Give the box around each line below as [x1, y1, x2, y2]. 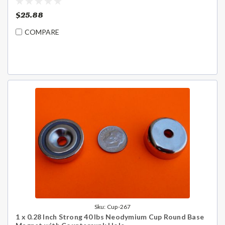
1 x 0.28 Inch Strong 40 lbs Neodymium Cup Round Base [16, 212, 204, 221]
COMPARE [25, 28, 59, 37]
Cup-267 [106, 202, 131, 210]
